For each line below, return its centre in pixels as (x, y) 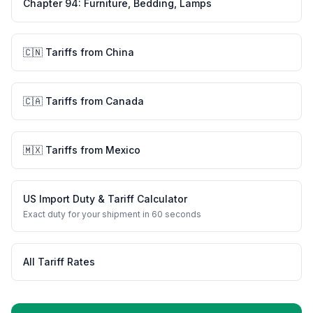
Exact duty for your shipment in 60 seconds (112, 214)
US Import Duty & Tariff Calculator (105, 199)
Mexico (123, 150)
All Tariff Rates (59, 262)
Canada (125, 101)
